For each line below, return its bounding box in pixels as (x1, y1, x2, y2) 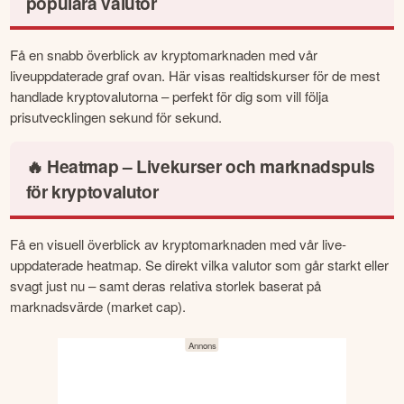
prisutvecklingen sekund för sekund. (10, 107, 223, 127)
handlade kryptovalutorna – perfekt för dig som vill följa (10, 87, 329, 106)
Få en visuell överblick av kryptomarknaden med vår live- (10, 234, 347, 253)
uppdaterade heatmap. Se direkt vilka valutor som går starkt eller (10, 254, 390, 274)
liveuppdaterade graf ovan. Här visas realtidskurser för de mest (10, 66, 381, 86)
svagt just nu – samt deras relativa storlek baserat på (10, 275, 322, 295)
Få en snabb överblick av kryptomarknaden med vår (10, 45, 318, 65)
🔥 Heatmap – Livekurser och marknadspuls (25, 153, 375, 179)
